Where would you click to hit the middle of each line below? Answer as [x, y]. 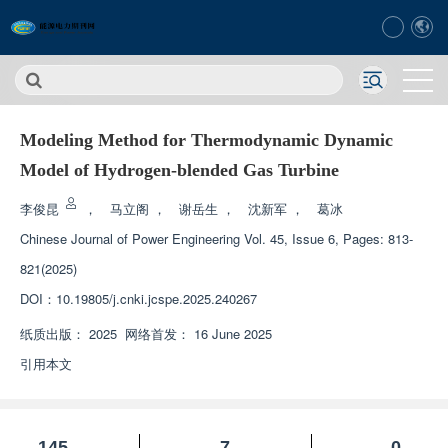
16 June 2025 [233, 333]
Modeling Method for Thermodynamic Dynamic [206, 140]
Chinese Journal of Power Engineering [130, 238]
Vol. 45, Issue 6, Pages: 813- [328, 238]
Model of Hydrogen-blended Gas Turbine [179, 170]
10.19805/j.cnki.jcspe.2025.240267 [156, 298]
